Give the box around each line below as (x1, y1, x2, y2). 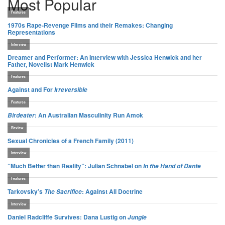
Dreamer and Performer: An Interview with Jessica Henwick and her (8, 53, 202, 62)
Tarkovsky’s (8, 187, 44, 196)
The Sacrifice (44, 187, 82, 196)
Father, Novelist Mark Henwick (8, 60, 94, 69)
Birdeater (8, 111, 35, 120)
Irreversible (54, 85, 87, 94)
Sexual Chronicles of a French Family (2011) (8, 136, 134, 145)
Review (11, 125, 23, 130)
